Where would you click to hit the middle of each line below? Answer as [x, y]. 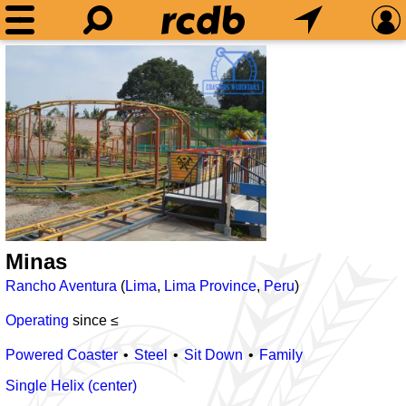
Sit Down [213, 355]
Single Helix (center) [71, 386]
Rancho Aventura [61, 286]
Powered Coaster [62, 355]
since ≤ [94, 320]
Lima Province [210, 286]
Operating [37, 320]
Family [281, 355]
